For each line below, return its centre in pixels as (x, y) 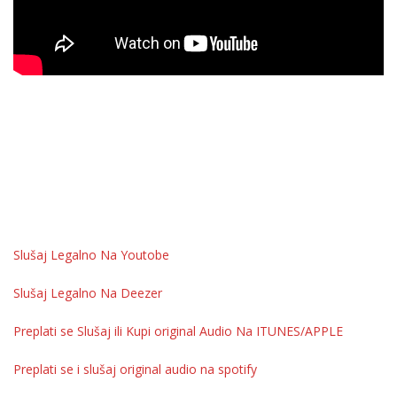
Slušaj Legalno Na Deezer (88, 292)
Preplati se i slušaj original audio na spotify (135, 369)
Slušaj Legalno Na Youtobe (91, 254)
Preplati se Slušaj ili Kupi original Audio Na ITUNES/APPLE (178, 331)
